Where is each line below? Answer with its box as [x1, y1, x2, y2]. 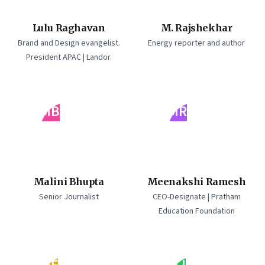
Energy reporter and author [148, 37, 245, 49]
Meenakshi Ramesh [147, 176, 246, 188]
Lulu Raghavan [32, 22, 105, 34]
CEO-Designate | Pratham [152, 191, 241, 203]
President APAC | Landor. [25, 51, 112, 63]
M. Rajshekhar [160, 22, 232, 34]
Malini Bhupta [33, 176, 104, 188]
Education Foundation [158, 205, 235, 217]
